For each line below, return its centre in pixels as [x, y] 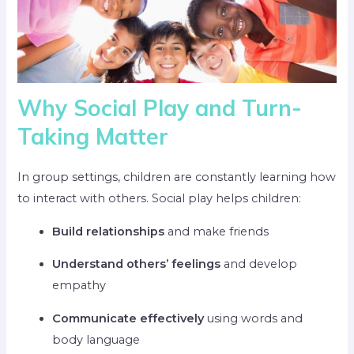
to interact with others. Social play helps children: [160, 199]
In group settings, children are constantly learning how [177, 177]
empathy [79, 286]
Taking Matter [93, 137]
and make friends [217, 231]
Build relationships [109, 231]
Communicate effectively [128, 318]
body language [96, 339]
